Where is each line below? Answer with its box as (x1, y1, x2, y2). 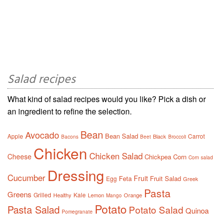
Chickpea (145, 152, 171, 162)
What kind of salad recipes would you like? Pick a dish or (7, 93, 206, 105)
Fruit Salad (150, 174, 181, 184)
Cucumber (7, 171, 45, 184)
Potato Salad (129, 203, 184, 217)
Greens (7, 189, 32, 200)
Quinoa (185, 205, 209, 216)
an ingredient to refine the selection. (7, 106, 132, 117)
